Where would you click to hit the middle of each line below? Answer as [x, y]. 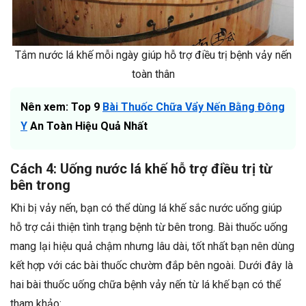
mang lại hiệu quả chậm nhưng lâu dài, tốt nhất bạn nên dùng [152, 247]
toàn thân [153, 74]
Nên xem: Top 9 [61, 107]
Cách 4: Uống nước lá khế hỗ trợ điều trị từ [141, 169]
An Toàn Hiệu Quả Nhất [87, 126]
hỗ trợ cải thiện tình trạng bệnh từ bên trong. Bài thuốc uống [149, 227]
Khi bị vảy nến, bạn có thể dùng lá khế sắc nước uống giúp [146, 208]
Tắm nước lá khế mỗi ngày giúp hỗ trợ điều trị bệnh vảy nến [153, 55]
